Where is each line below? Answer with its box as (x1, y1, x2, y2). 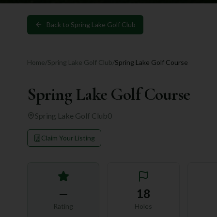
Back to (46, 20, 71, 29)
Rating (53, 201, 74, 210)
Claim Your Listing (41, 133, 95, 142)
